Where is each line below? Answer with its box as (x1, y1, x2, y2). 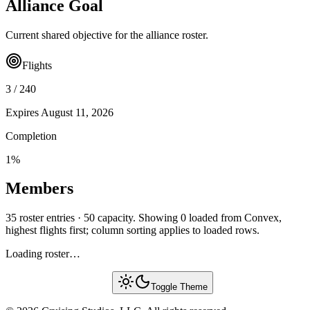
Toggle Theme (151, 282, 208, 293)
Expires (6, 106, 39, 118)
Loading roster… (6, 248, 80, 260)
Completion (6, 129, 57, 142)
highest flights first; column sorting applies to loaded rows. (6, 224, 259, 237)
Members (6, 179, 73, 198)
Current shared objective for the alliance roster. (6, 28, 208, 41)
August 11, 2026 (41, 106, 113, 118)
